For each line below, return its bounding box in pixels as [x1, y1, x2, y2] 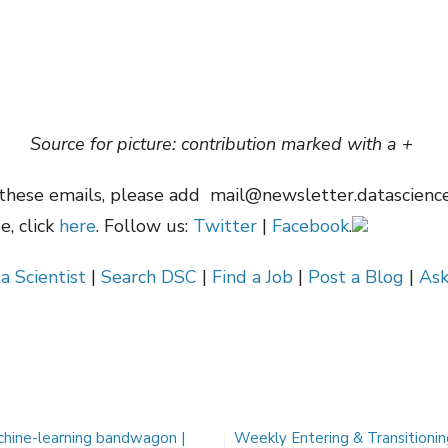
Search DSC [100, 265, 197, 289]
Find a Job [211, 265, 293, 289]
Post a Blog [307, 265, 404, 289]
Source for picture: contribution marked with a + [30, 132, 418, 156]
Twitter [193, 214, 257, 238]
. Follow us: [96, 214, 193, 238]
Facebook [272, 214, 349, 238]
